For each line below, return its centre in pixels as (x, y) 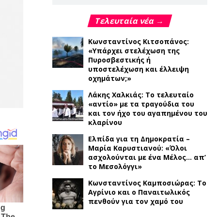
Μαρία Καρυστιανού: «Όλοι (137, 148)
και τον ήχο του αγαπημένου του (147, 113)
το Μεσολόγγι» (115, 166)
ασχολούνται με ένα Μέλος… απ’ (147, 157)
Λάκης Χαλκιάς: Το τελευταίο (141, 95)
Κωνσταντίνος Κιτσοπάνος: (138, 41)
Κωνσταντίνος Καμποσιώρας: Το (147, 183)
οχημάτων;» (109, 78)
